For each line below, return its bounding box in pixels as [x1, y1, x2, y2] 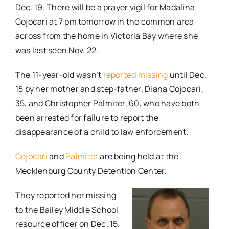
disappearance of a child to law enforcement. [15, 126, 189, 138]
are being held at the [98, 151, 179, 163]
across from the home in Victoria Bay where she [15, 30, 198, 42]
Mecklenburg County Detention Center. [15, 165, 167, 177]
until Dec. [168, 69, 207, 81]
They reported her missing [15, 190, 116, 201]
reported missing [103, 69, 168, 81]
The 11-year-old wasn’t [15, 69, 103, 81]
